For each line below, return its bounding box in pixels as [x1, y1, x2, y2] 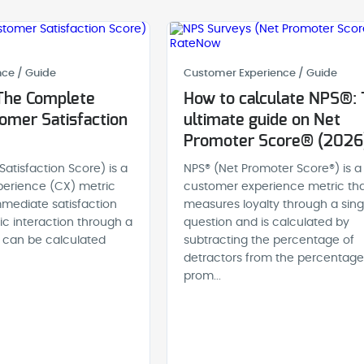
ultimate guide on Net [183, 112, 340, 128]
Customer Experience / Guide [183, 68, 337, 79]
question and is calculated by [183, 217, 349, 228]
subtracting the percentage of [183, 235, 354, 246]
